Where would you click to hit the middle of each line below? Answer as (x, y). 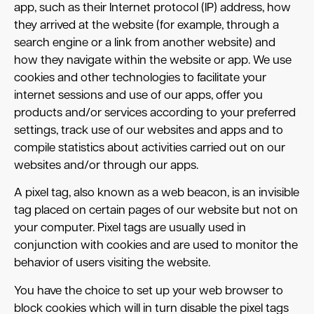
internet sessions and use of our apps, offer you (138, 96)
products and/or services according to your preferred (155, 114)
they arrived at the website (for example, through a (146, 26)
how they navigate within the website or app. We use (153, 61)
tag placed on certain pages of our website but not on (156, 211)
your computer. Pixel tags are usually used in (130, 228)
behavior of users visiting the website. (112, 264)
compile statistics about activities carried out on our (150, 149)
